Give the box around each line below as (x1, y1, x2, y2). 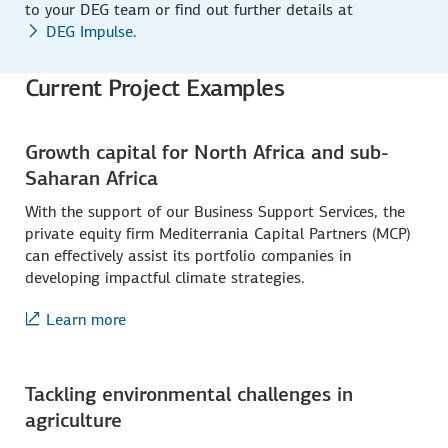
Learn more (46, 309, 127, 331)
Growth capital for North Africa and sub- (25, 139, 390, 166)
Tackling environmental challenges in (25, 381, 354, 408)
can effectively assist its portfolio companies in (25, 245, 352, 267)
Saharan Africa (25, 165, 159, 192)
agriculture (25, 407, 123, 434)
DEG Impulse (46, 21, 134, 43)
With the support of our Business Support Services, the (25, 201, 406, 223)
